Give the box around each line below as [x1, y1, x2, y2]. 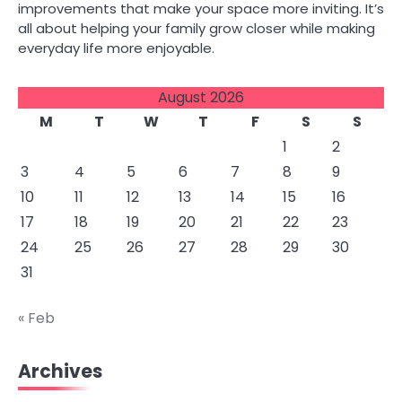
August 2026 [158, 87, 244, 108]
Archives [18, 359, 102, 384]
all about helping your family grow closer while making [18, 19, 375, 38]
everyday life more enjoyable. [18, 39, 214, 57]
